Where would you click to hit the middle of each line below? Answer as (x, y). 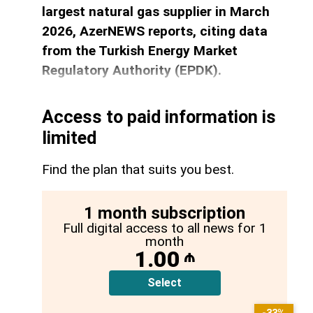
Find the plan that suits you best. (138, 170)
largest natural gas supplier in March (156, 12)
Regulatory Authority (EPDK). (132, 71)
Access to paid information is (159, 117)
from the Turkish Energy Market (140, 51)
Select (165, 283)
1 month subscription (165, 213)
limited (69, 138)
